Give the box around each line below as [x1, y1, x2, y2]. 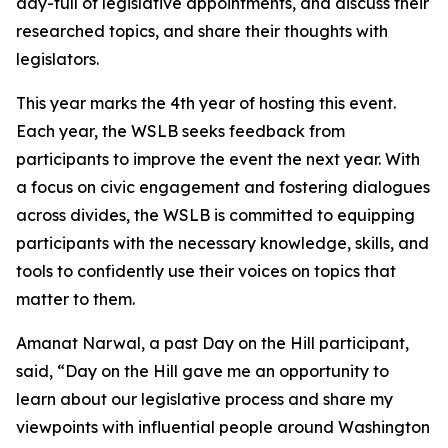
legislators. [16, 49, 99, 69]
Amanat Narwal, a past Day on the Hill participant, [16, 333, 409, 353]
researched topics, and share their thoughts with [16, 21, 388, 41]
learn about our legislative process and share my [16, 389, 393, 409]
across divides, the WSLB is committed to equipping [16, 205, 415, 225]
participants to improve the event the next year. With [16, 149, 420, 169]
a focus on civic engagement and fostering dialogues [16, 177, 430, 197]
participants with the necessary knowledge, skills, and [16, 233, 429, 253]
